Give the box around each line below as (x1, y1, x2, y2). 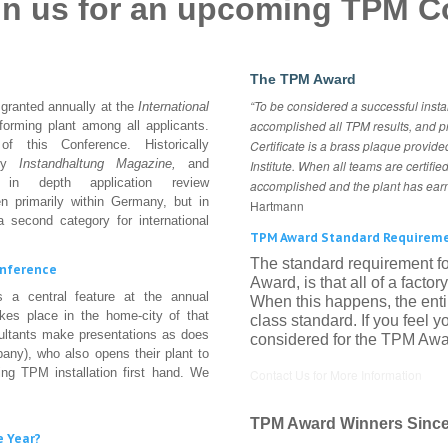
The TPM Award (249, 71, 356, 88)
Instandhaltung (19, 156, 105, 172)
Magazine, (116, 156, 177, 172)
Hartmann (249, 197, 304, 215)
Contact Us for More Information (249, 366, 422, 384)
